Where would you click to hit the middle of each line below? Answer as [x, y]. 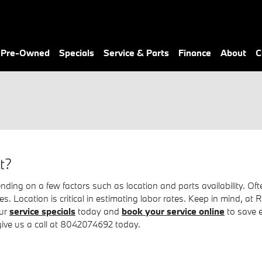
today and [99, 211]
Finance [195, 53]
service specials [42, 211]
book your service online [173, 211]
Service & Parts [136, 53]
